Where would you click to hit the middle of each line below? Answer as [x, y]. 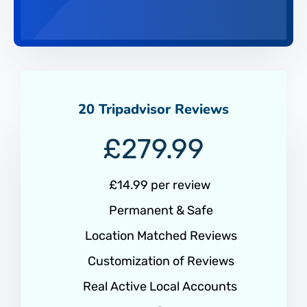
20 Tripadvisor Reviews [153, 109]
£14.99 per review [160, 185]
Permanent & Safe [160, 210]
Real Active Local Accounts [160, 286]
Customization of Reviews [160, 261]
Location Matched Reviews [160, 235]
